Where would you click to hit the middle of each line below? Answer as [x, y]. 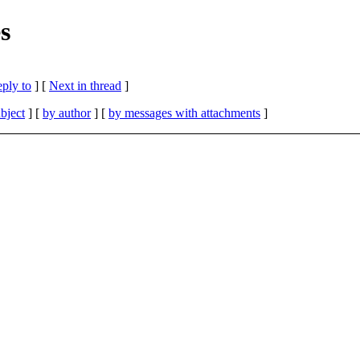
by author [67, 112]
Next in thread [85, 85]
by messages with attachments [184, 112]
